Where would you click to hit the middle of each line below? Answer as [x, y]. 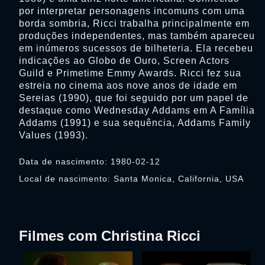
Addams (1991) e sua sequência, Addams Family [135, 123]
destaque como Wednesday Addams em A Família [137, 110]
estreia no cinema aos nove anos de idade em [128, 85]
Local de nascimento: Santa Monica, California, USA [131, 179]
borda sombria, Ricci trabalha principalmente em [134, 23]
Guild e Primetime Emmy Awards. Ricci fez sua [130, 73]
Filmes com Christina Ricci [110, 236]
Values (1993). [54, 135]
